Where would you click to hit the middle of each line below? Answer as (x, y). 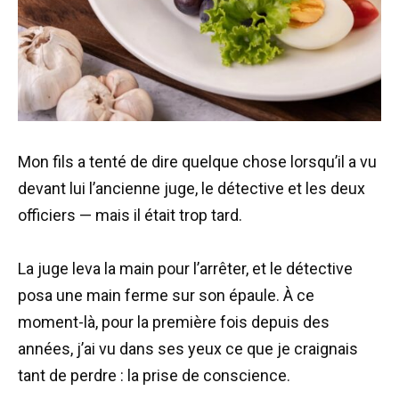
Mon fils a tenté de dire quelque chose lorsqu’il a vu (197, 161)
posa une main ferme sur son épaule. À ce (166, 296)
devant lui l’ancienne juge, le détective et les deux (191, 188)
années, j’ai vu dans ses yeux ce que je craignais (188, 349)
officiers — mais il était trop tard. (130, 215)
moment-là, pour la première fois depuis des (174, 322)
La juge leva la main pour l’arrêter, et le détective (185, 269)
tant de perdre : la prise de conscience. (154, 376)
